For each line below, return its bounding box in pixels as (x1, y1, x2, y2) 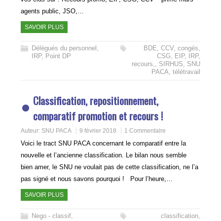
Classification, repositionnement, (33, 93, 159, 108)
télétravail (172, 68, 200, 75)
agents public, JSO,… (21, 7, 84, 15)
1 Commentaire (124, 127, 166, 134)
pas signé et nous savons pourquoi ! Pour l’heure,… (21, 175, 173, 183)
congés (177, 44, 198, 52)
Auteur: (21, 127, 42, 134)
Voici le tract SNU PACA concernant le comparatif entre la (21, 140, 186, 147)
